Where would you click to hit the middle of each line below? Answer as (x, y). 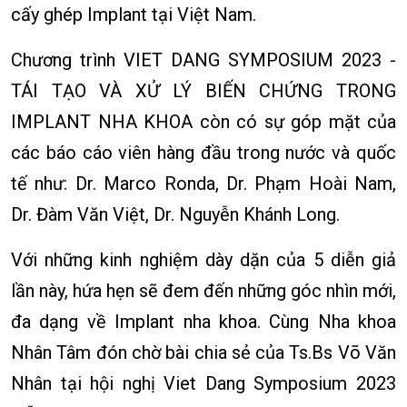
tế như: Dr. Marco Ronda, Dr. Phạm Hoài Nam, (203, 183)
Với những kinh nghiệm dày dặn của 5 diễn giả (203, 259)
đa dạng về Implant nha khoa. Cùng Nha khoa (203, 321)
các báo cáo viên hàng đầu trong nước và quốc (203, 152)
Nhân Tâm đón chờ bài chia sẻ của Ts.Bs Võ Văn (203, 352)
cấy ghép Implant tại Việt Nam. (134, 14)
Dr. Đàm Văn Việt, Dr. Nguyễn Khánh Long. (175, 214)
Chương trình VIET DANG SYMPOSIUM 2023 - (203, 60)
